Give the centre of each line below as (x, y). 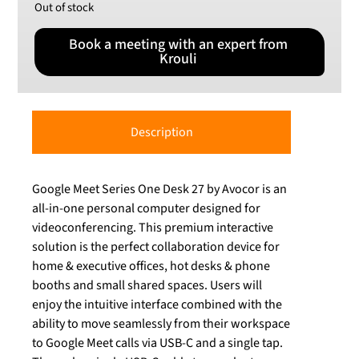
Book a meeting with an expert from (178, 45)
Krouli (178, 59)
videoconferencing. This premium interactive (153, 228)
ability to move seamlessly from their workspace (161, 324)
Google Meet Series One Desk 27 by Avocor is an (160, 190)
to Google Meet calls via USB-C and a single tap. (158, 343)
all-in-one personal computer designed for (147, 209)
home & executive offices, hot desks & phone (151, 266)
